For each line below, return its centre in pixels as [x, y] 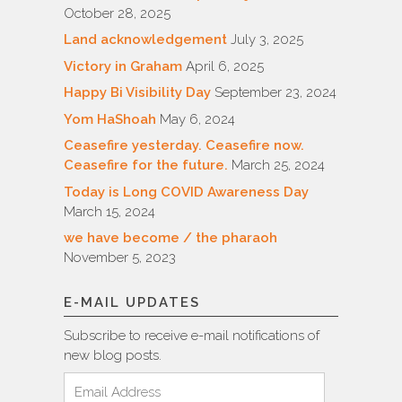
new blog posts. [113, 356]
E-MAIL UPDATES [132, 303]
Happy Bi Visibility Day [137, 93]
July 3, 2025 [267, 40]
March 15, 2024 [109, 211]
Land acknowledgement [145, 40]
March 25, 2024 [278, 166]
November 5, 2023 [120, 258]
